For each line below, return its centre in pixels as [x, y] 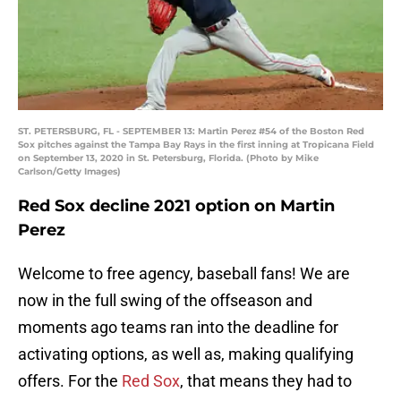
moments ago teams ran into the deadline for [178, 328]
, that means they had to [266, 381]
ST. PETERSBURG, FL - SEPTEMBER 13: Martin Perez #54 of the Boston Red [191, 132]
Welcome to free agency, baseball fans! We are [184, 274]
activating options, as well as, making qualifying [186, 354]
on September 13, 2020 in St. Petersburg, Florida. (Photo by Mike [168, 158]
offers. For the [70, 381]
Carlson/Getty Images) [69, 172]
